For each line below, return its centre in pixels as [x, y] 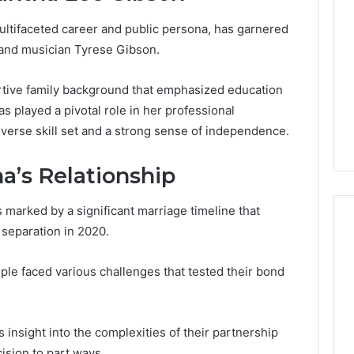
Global [156, 273]
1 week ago [180, 345]
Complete [164, 339]
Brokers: [161, 306]
